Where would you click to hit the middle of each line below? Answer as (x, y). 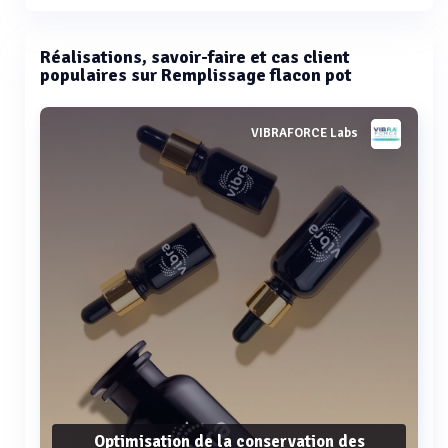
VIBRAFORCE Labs (304, 133)
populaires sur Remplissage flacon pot (196, 75)
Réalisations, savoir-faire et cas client (195, 57)
